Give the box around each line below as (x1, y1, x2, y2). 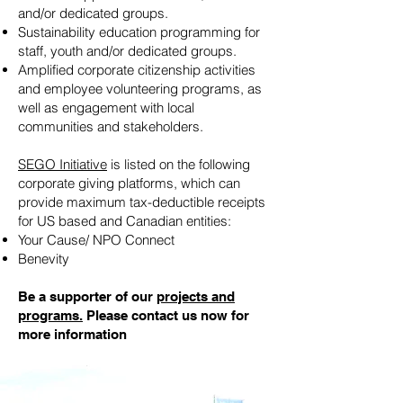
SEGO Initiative (18, 156, 107, 173)
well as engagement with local (18, 99, 194, 116)
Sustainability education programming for (18, 23, 260, 40)
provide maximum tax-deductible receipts (18, 193, 265, 210)
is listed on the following (107, 156, 250, 173)
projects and (157, 289, 235, 304)
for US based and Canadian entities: (18, 212, 231, 229)
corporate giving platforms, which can (18, 175, 240, 192)
